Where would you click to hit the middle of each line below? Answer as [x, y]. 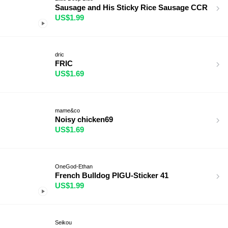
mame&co [67, 110]
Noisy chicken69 [84, 119]
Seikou [63, 222]
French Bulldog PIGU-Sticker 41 [112, 175]
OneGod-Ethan [74, 166]
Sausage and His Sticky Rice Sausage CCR [131, 7]
